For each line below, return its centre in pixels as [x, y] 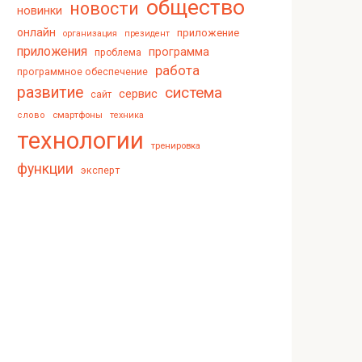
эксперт [100, 170]
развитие [50, 92]
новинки [40, 10]
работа [177, 70]
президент [147, 33]
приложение [208, 32]
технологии [80, 140]
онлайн [36, 32]
